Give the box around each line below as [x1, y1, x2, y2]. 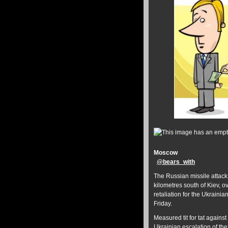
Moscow [154, 149, 178, 157]
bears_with [163, 158, 195, 166]
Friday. [154, 200, 172, 208]
